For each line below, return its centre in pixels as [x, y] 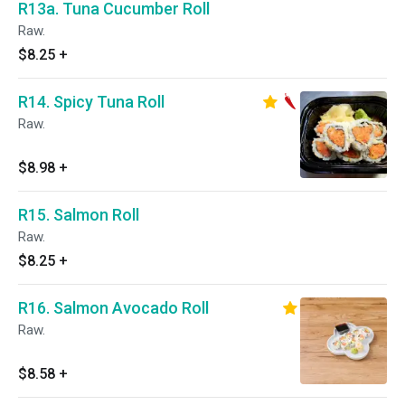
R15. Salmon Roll [79, 215]
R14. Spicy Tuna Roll [91, 102]
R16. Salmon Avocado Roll [113, 308]
